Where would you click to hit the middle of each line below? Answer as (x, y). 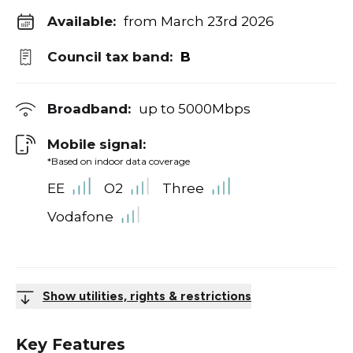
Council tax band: (110, 57)
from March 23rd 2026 (199, 21)
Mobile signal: (97, 144)
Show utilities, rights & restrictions (147, 296)
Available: (82, 21)
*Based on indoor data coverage (119, 161)
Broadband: (89, 109)
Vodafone (80, 217)
